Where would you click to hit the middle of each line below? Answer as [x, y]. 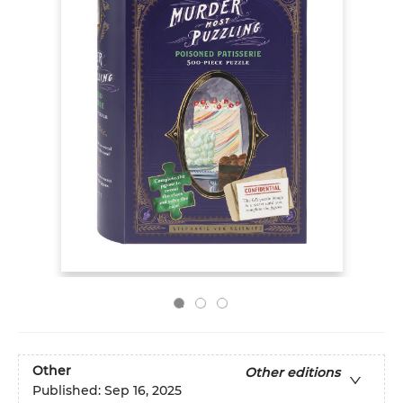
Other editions [292, 373]
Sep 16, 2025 [143, 391]
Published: [68, 391]
